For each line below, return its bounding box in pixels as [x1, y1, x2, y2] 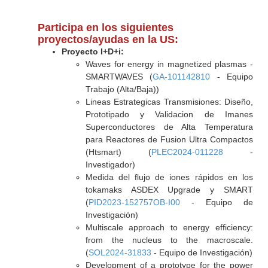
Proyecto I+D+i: [61, 47, 124, 56]
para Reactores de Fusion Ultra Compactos [85, 135, 253, 144]
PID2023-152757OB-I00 [88, 197, 180, 207]
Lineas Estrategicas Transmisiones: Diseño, [85, 97, 253, 106]
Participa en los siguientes [37, 22, 173, 33]
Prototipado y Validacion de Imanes [85, 109, 253, 119]
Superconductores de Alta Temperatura [85, 122, 253, 132]
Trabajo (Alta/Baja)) [85, 84, 159, 94]
